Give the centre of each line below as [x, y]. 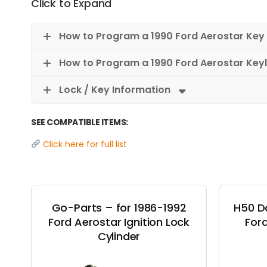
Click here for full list [83, 144]
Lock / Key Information [115, 90]
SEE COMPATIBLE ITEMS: [80, 122]
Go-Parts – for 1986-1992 [119, 207]
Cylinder [119, 236]
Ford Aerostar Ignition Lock [119, 222]
